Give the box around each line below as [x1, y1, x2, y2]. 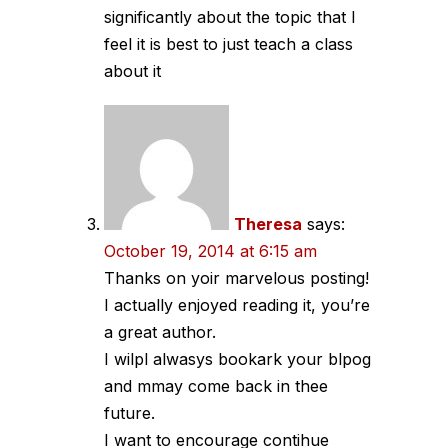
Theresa [234, 213, 302, 234]
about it [104, 60, 161, 81]
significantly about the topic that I [104, 6, 356, 27]
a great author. [104, 321, 216, 342]
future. [104, 402, 155, 423]
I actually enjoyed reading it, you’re [104, 294, 370, 315]
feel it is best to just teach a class [104, 33, 353, 54]
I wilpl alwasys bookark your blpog [104, 348, 371, 369]
